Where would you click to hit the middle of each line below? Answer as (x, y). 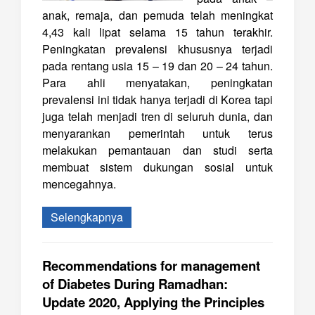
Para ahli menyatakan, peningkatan (157, 83)
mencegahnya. (79, 184)
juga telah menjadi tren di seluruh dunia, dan (157, 116)
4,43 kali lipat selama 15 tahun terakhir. (157, 32)
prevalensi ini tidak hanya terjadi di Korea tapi (157, 99)
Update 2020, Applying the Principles (153, 302)
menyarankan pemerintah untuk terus (157, 133)
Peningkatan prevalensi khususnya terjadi (157, 49)
